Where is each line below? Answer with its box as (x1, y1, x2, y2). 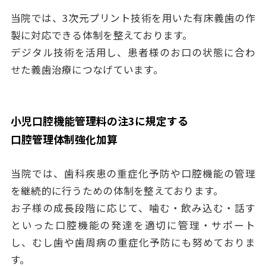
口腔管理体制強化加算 (10, 131, 118, 147)
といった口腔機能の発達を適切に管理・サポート (10, 217, 256, 232)
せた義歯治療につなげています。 (10, 62, 163, 77)
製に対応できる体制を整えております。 (10, 28, 193, 43)
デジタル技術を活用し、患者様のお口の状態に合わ (10, 45, 256, 60)
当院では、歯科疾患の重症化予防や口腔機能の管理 (10, 166, 256, 180)
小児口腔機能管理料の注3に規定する (10, 112, 188, 128)
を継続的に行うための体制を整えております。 (10, 183, 224, 198)
